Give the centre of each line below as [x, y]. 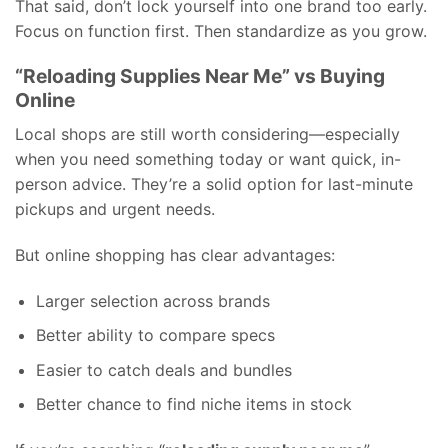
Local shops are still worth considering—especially [207, 133]
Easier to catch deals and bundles [163, 369]
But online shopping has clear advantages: [175, 254]
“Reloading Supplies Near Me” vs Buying [200, 76]
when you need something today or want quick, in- [208, 158]
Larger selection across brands [152, 300]
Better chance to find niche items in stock [193, 404]
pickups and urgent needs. [115, 208]
